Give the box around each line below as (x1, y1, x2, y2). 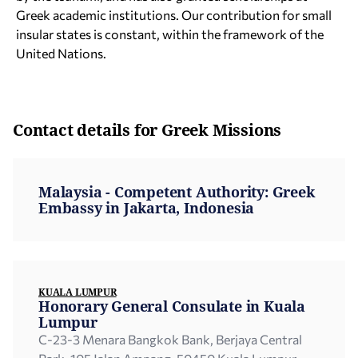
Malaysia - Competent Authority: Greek (38, 182, 315, 201)
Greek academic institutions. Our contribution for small (16, 7, 332, 22)
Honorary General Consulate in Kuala (38, 296, 305, 316)
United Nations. (16, 46, 106, 61)
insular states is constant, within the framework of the (16, 26, 324, 42)
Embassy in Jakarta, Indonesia (38, 198, 255, 217)
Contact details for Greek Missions (13, 119, 282, 141)
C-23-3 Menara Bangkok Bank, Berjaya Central (38, 332, 302, 347)
